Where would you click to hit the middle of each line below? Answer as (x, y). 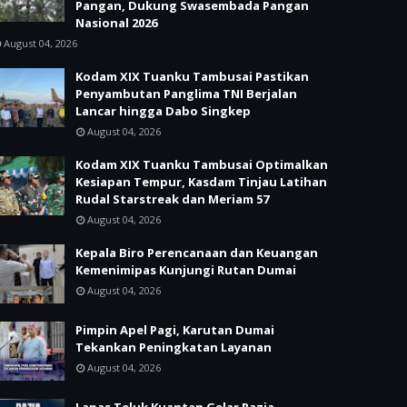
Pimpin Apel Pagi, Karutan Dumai (175, 330)
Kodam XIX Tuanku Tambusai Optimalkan (202, 164)
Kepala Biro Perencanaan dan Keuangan (197, 253)
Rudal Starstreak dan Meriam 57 (172, 199)
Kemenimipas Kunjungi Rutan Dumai (186, 270)
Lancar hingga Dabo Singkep (163, 111)
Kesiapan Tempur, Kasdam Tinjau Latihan (201, 182)
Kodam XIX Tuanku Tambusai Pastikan (192, 76)
